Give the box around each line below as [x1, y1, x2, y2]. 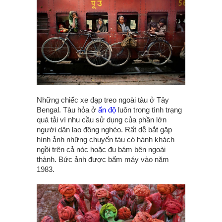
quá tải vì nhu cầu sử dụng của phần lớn [37, 115, 166, 124]
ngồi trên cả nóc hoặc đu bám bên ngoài [37, 145, 166, 154]
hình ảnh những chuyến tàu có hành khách [37, 135, 174, 144]
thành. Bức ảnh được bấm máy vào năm [37, 155, 169, 164]
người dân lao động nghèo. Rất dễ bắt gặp [37, 125, 172, 134]
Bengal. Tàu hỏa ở [37, 105, 98, 114]
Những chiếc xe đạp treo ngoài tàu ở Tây [37, 95, 169, 104]
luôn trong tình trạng [116, 105, 182, 114]
